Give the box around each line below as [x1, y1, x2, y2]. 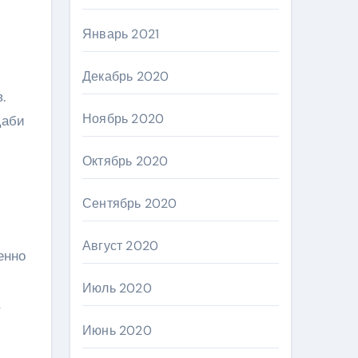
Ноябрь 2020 [82, 110, 165, 127]
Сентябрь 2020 [82, 195, 177, 212]
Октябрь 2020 [82, 153, 169, 169]
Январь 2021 [82, 26, 160, 42]
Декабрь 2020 [82, 68, 169, 85]
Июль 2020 [82, 280, 152, 296]
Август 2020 [82, 237, 159, 254]
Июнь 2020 [82, 322, 152, 339]
